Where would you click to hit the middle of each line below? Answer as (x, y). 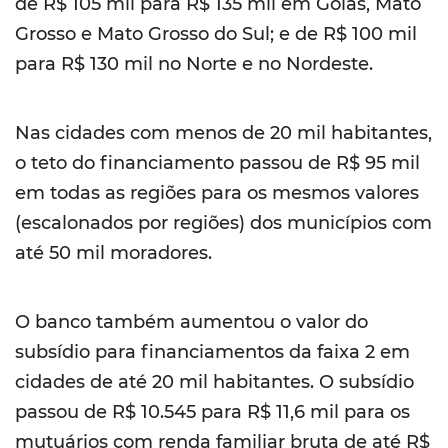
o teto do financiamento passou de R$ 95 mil (217, 163)
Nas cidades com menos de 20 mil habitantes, (223, 133)
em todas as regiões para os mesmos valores (217, 193)
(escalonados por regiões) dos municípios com (223, 223)
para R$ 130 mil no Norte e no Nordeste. (194, 64)
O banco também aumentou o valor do (191, 322)
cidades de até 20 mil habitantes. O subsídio (214, 382)
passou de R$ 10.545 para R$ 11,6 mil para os (212, 412)
